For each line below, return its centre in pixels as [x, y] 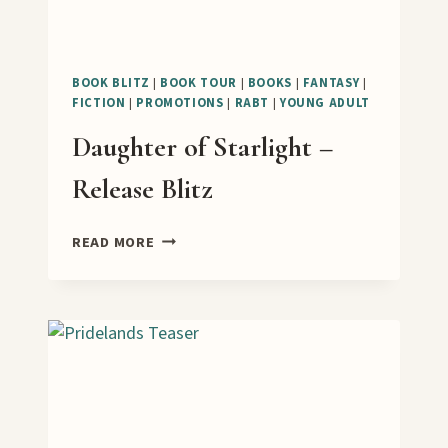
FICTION [99, 103]
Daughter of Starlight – [202, 146]
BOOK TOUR [198, 83]
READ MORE [113, 242]
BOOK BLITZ [111, 83]
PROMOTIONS [180, 103]
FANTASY [331, 83]
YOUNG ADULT [324, 103]
